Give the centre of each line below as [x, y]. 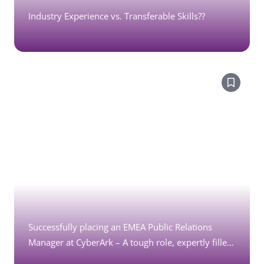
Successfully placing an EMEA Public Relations [120, 227]
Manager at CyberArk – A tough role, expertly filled [130, 242]
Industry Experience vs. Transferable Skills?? [117, 16]
